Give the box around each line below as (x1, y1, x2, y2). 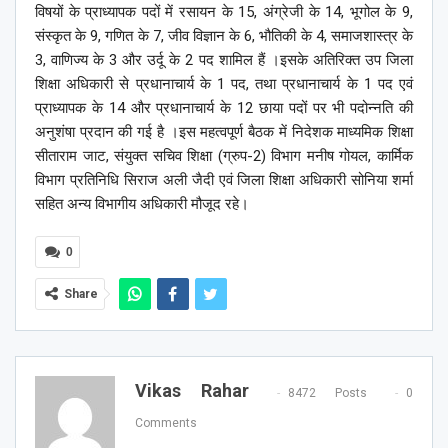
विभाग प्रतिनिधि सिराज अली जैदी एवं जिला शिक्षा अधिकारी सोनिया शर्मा (35, 171, 413, 190)
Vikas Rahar (135, 380, 249, 402)
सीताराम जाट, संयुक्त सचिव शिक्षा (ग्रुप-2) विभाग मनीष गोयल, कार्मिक (35, 147, 413, 166)
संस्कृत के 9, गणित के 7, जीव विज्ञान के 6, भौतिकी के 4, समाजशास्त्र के (35, 27, 413, 46)
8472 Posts (288, 385, 367, 400)
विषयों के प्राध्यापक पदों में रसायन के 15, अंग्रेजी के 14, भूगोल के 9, (35, 3, 413, 22)
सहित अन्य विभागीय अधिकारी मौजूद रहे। (35, 195, 249, 214)
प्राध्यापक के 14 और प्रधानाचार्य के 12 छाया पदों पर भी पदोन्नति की (35, 99, 413, 118)
